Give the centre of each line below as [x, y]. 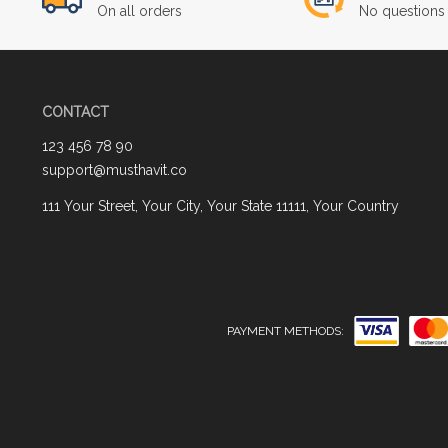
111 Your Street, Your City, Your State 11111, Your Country [220, 205]
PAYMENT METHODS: [286, 330]
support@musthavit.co [114, 169]
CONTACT [75, 111]
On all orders [139, 10]
